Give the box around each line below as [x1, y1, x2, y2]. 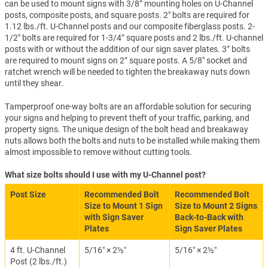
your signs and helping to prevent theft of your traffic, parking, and [5, 112, 249, 123]
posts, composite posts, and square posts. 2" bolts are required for [5, 10, 249, 20]
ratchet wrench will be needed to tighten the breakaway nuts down [5, 66, 250, 77]
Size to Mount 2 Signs [175, 201, 257, 211]
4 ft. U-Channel [10, 245, 65, 255]
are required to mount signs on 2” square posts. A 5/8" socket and [5, 55, 247, 65]
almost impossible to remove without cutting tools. [5, 147, 192, 157]
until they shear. [5, 78, 64, 88]
